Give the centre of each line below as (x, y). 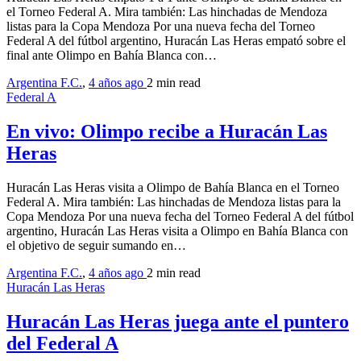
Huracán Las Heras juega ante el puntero (178, 321)
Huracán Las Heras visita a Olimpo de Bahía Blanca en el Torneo (173, 187)
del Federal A (62, 343)
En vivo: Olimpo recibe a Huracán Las (167, 131)
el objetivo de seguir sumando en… (96, 245)
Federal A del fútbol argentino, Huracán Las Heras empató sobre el (176, 40)
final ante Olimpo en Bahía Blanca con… (112, 55)
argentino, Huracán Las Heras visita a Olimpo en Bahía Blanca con (177, 230)
